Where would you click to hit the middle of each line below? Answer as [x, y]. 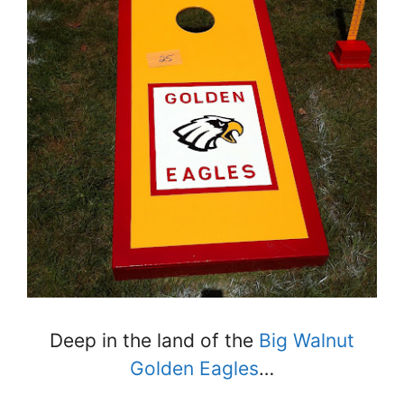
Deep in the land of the [154, 340]
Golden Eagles [194, 368]
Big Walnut [307, 340]
